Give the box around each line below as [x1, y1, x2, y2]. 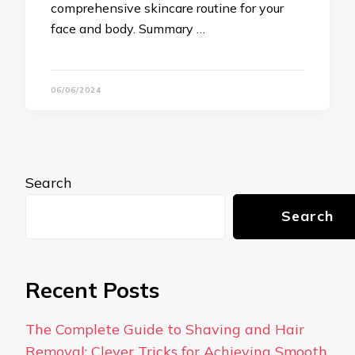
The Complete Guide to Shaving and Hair [25, 320, 304, 339]
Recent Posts [25, 277, 159, 303]
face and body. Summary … [51, 21, 205, 36]
